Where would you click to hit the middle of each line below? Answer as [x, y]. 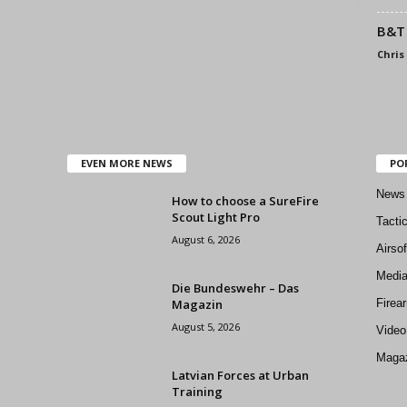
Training [197, 391]
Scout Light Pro [215, 217]
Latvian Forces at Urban [240, 375]
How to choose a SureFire [245, 200]
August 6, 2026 [205, 239]
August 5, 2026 [205, 326]
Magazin [197, 304]
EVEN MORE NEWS [126, 163]
